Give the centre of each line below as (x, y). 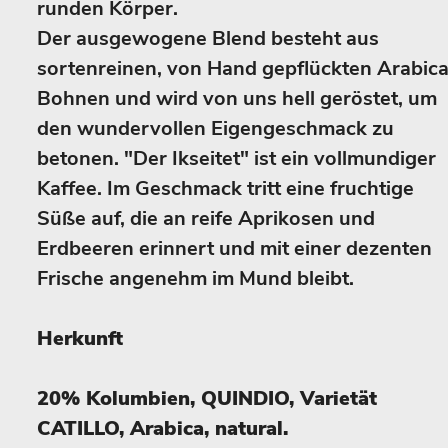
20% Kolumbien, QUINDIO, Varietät (207, 398)
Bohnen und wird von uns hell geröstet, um (237, 98)
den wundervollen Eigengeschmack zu (215, 128)
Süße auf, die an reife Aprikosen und (206, 218)
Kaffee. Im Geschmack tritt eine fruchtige (225, 188)
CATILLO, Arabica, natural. (162, 428)
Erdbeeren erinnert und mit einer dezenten (234, 248)
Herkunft (80, 338)
